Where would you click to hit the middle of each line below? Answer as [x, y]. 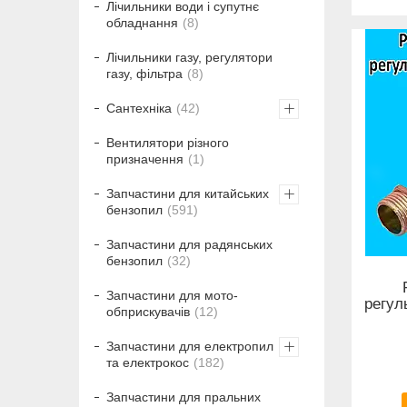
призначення [145, 159]
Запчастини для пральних [184, 397]
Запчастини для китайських [188, 194]
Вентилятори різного [168, 143]
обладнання [142, 23]
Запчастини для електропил [190, 347]
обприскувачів [148, 312]
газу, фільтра [144, 74]
